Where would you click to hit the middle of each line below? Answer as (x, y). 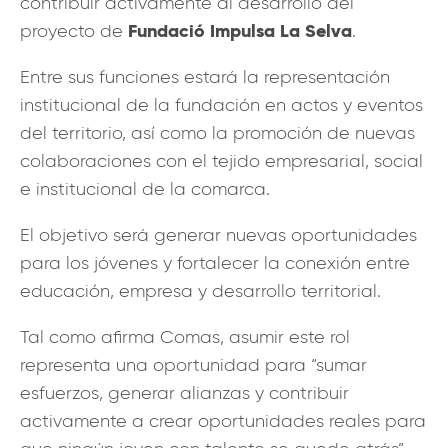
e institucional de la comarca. (145, 188)
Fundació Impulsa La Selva (240, 30)
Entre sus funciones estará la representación (205, 76)
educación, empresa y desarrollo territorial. (200, 290)
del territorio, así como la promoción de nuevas (217, 132)
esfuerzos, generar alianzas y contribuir (184, 392)
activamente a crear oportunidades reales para (223, 420)
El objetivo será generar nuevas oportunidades (218, 234)
